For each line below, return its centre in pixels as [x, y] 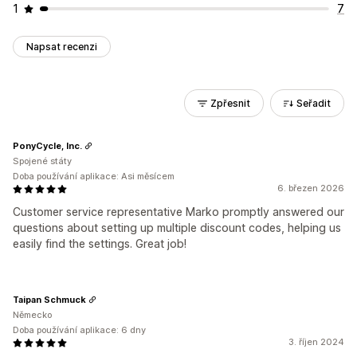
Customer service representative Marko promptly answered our [178, 212]
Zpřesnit [230, 103]
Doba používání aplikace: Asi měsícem [94, 176]
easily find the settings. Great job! [100, 243]
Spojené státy [42, 161]
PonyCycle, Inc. [47, 145]
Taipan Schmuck [49, 299]
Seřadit [314, 103]
